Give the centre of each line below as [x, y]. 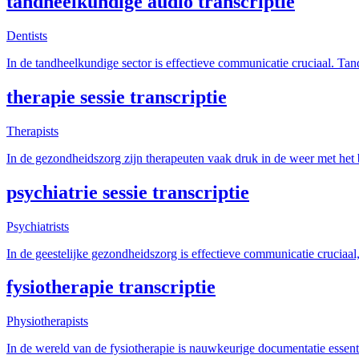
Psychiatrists [38, 226]
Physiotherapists [47, 321]
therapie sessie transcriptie [117, 97]
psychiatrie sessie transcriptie [128, 192]
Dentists [27, 35]
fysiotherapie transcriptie [111, 287]
